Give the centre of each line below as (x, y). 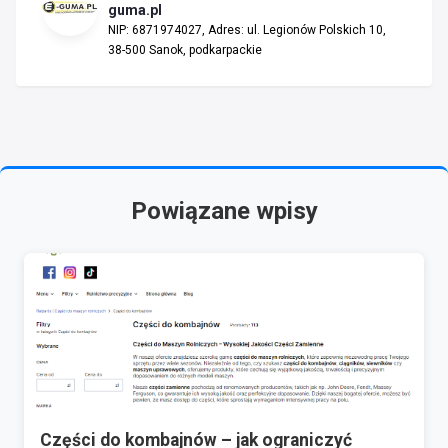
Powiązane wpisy (224, 210)
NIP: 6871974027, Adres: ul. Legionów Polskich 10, (247, 29)
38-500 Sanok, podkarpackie (185, 49)
